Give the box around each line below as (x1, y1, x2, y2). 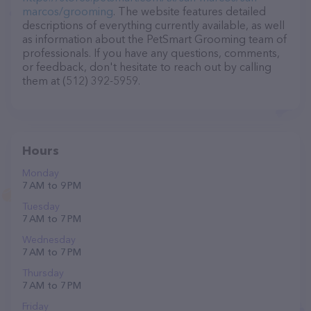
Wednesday (22, 233, 76, 246)
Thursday (22, 267, 64, 279)
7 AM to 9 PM (22, 179, 81, 192)
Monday (22, 167, 59, 179)
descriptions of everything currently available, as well (22, 18, 285, 32)
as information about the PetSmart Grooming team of (22, 32, 287, 46)
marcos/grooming (22, 4, 113, 18)
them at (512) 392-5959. (22, 74, 140, 87)
